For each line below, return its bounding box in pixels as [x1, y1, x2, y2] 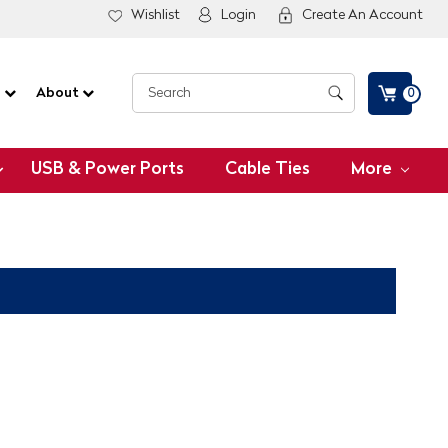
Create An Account [302, 8, 423, 22]
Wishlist [131, 7, 180, 22]
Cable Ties [225, 161, 311, 178]
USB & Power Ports [31, 161, 185, 178]
